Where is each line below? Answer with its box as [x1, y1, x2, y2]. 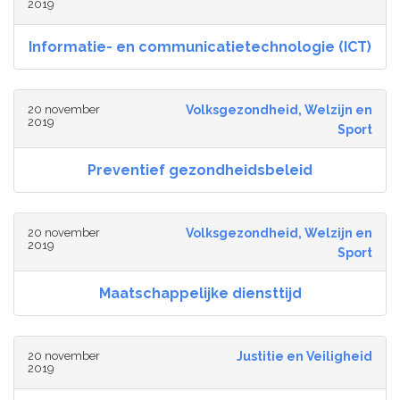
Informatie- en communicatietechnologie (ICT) [29, 38, 371, 56]
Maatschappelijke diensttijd [98, 285, 302, 303]
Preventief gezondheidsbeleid [87, 162, 312, 179]
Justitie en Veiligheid [236, 349, 372, 364]
